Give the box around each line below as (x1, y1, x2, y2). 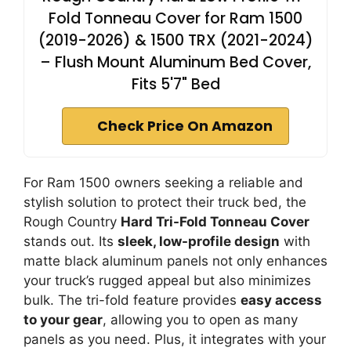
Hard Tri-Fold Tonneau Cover (121, 214, 309, 230)
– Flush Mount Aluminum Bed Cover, (40, 52, 311, 74)
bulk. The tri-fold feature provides (24, 292, 241, 309)
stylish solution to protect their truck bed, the (24, 194, 306, 211)
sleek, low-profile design (118, 233, 280, 250)
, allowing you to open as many (103, 312, 298, 328)
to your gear (24, 312, 103, 328)
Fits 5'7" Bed (131, 74, 220, 96)
